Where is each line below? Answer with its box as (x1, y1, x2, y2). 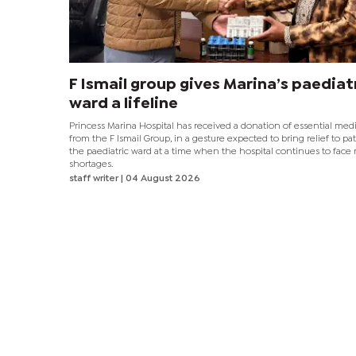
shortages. (69, 161, 113, 169)
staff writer (69, 175, 121, 184)
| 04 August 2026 (121, 175, 200, 184)
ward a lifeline (69, 97, 178, 111)
